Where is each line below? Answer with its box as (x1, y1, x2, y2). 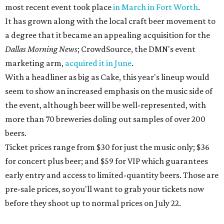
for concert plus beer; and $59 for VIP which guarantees (5, 156, 208, 166)
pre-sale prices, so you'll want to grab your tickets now (5, 184, 204, 194)
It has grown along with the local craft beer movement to (5, 16, 215, 26)
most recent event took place (5, 2, 113, 12)
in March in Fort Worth (113, 2, 198, 12)
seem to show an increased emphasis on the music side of (5, 86, 212, 96)
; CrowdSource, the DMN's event (77, 44, 195, 54)
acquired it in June (65, 58, 131, 68)
